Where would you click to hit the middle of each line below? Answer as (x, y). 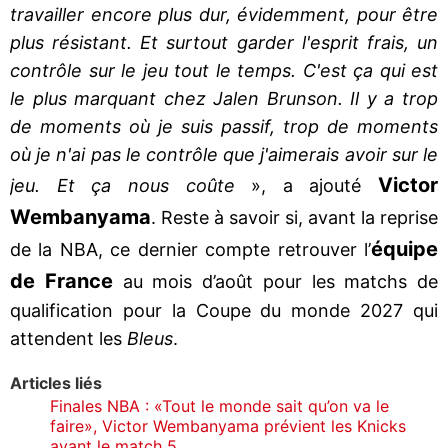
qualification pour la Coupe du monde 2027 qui (224, 310)
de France (66, 280)
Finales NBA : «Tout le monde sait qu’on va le (219, 405)
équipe (404, 248)
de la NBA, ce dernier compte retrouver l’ (190, 249)
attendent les (68, 338)
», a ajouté (306, 185)
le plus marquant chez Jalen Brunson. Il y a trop (224, 98)
